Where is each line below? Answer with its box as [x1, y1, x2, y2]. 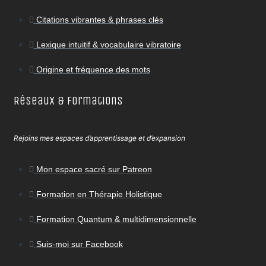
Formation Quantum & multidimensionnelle [36, 214, 197, 224]
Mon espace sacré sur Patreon [36, 164, 152, 175]
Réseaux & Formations [14, 94, 123, 108]
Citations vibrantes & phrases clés [36, 14, 163, 24]
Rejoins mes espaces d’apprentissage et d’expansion [14, 134, 185, 143]
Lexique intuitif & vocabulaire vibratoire [36, 39, 181, 49]
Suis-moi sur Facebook [36, 239, 123, 249]
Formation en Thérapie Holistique [36, 189, 162, 199]
